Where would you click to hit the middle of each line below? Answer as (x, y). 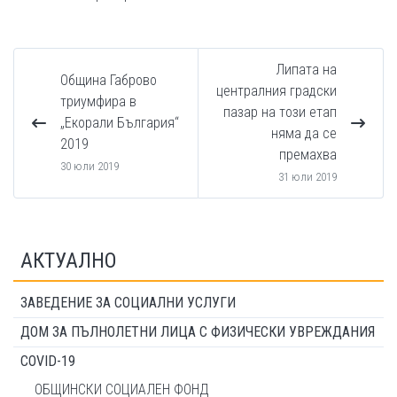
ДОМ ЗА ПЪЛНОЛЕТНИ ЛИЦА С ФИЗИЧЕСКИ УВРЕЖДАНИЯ (198, 331)
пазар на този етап (280, 112)
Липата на (306, 69)
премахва (308, 154)
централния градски (276, 90)
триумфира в (98, 101)
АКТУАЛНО (69, 260)
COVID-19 (48, 361)
